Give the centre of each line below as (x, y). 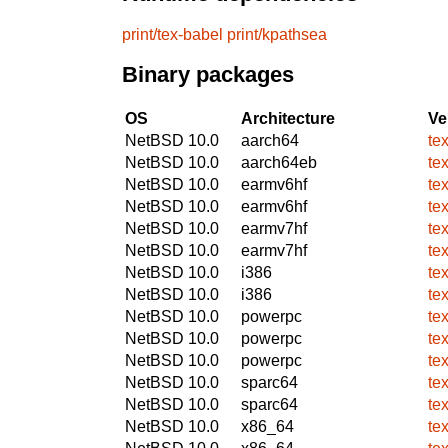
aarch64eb (279, 162)
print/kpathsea (277, 34)
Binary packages (208, 75)
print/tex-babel (172, 34)
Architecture (288, 118)
